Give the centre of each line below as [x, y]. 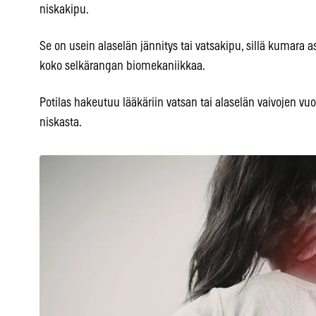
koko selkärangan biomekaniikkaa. [122, 66]
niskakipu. [64, 10]
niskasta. [61, 122]
